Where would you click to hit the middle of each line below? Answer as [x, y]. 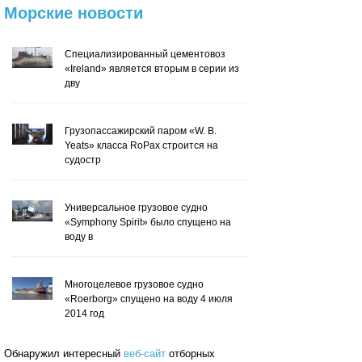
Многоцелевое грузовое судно [134, 284]
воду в [79, 237]
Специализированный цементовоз [145, 54]
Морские [38, 13]
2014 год [84, 314]
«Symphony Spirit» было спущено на [148, 222]
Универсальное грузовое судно [136, 208]
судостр [83, 160]
